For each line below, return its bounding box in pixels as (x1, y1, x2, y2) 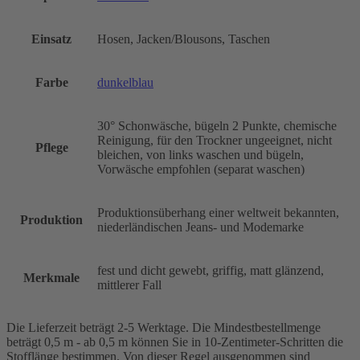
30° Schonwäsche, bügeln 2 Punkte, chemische (97, 118, 337, 133)
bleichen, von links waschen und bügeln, (97, 147, 304, 162)
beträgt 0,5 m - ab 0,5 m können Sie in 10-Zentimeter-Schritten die (6, 334, 343, 349)
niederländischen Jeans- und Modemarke (97, 219, 304, 234)
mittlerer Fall (97, 277, 162, 292)
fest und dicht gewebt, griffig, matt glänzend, (97, 263, 324, 277)
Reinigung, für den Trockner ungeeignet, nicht (97, 133, 332, 147)
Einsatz (31, 31, 72, 46)
